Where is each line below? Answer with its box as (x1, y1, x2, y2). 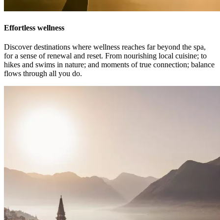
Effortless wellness (4, 24, 64, 32)
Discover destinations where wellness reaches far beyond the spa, (4, 43, 206, 52)
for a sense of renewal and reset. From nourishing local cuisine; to (4, 52, 207, 60)
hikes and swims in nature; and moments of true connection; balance (4, 60, 215, 69)
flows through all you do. (4, 69, 82, 78)
